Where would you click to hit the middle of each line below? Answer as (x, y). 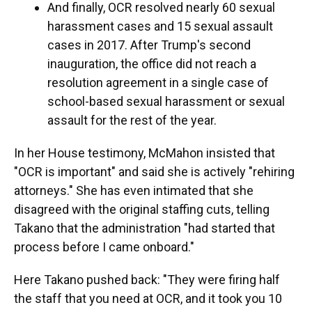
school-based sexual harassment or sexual (166, 101)
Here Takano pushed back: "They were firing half (147, 280)
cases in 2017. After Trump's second (149, 45)
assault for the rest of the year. (133, 120)
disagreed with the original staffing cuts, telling (142, 209)
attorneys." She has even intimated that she (134, 190)
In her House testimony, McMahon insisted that (145, 153)
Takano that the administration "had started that (145, 228)
